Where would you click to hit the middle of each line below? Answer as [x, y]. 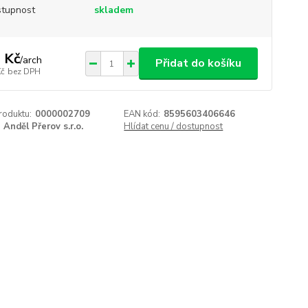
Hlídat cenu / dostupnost [174, 126]
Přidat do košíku [198, 63]
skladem [113, 10]
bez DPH [24, 71]
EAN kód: [142, 114]
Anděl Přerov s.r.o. [43, 126]
